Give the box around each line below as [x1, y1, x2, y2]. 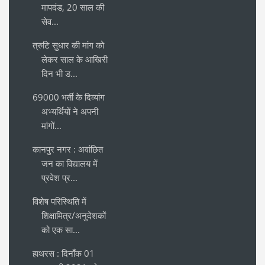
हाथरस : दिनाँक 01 [33, 247, 95, 259]
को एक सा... [41, 223, 80, 235]
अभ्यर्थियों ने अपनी [41, 105, 98, 117]
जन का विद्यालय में [41, 157, 98, 169]
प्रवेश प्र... [41, 171, 77, 183]
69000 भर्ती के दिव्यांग [33, 91, 105, 103]
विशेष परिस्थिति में [33, 195, 86, 207]
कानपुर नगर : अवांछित [33, 143, 103, 155]
